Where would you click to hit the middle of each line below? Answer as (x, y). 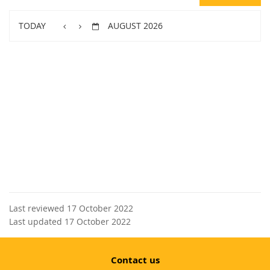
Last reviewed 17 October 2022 (71, 208)
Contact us (135, 260)
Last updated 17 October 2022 (70, 221)
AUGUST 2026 (136, 25)
